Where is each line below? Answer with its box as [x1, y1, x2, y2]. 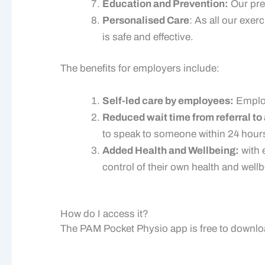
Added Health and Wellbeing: [102, 145, 239, 157]
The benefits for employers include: [60, 63, 219, 75]
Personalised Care [102, 14, 189, 26]
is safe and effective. [102, 31, 193, 43]
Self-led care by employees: [102, 95, 234, 107]
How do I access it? [60, 208, 148, 219]
